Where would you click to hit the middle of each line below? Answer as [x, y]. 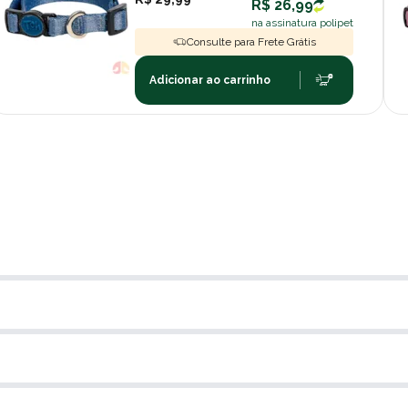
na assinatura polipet [303, 22]
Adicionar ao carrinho [210, 80]
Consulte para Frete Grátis [252, 41]
